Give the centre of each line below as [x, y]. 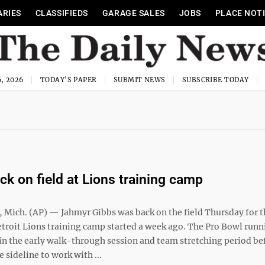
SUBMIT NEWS [139, 80]
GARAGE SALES [133, 13]
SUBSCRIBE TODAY [215, 80]
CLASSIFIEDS [62, 13]
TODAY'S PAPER [68, 80]
